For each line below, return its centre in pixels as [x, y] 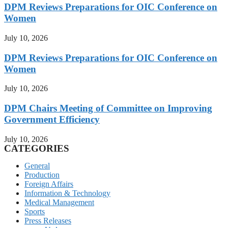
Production [42, 175]
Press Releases [48, 220]
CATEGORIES [37, 148]
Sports [35, 211]
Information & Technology [67, 193]
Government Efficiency [52, 120]
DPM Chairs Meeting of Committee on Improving [108, 108]
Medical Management [59, 202]
